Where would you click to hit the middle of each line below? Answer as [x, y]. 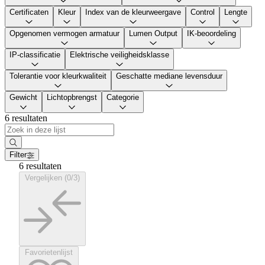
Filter [18, 154]
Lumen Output [153, 33]
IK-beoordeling [211, 33]
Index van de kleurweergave [133, 12]
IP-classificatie [35, 55]
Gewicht [23, 98]
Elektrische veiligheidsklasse [119, 55]
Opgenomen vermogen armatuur [64, 33]
